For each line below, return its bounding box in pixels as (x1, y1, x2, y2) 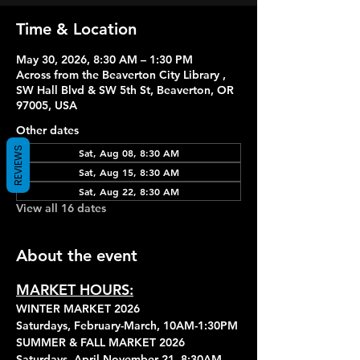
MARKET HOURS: (16, 280, 133, 299)
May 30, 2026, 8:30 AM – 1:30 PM (16, 52, 193, 67)
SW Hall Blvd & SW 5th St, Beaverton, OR (16, 83, 234, 97)
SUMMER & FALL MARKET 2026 (16, 335, 185, 350)
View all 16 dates (16, 201, 106, 215)
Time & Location (16, 19, 137, 39)
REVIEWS (11, 145, 25, 186)
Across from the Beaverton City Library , (16, 67, 226, 82)
